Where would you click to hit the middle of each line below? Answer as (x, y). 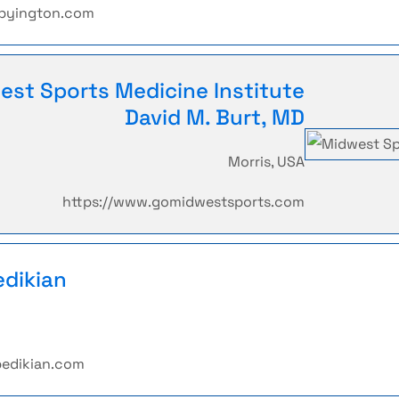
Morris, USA (266, 162)
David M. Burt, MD (215, 117)
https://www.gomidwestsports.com (183, 202)
